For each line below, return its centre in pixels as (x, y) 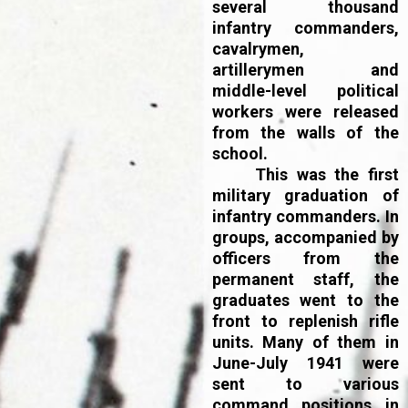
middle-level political (305, 91)
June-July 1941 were (305, 363)
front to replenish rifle (305, 321)
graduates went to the (305, 300)
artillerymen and (305, 70)
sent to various (305, 384)
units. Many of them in (305, 342)
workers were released (305, 112)
